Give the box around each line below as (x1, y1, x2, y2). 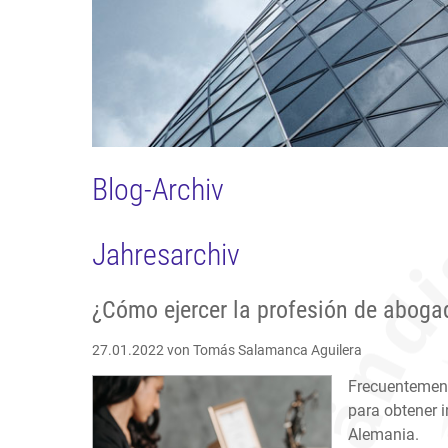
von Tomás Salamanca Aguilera (164, 342, 362, 359)
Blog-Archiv (92, 172, 224, 208)
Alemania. (348, 425, 419, 445)
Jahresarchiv (92, 237, 240, 273)
